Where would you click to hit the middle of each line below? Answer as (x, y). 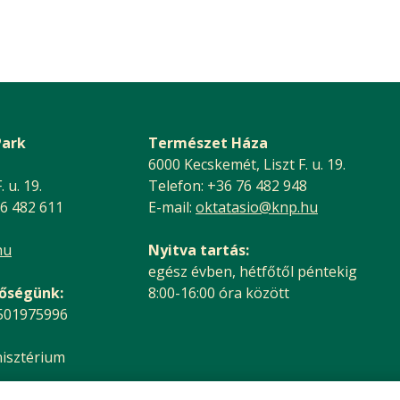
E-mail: (172, 207)
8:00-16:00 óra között (219, 292)
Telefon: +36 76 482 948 (228, 185)
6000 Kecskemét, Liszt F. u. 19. (247, 164)
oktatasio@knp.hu (257, 207)
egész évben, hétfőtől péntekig (253, 271)
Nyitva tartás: (199, 250)
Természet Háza (208, 142)
